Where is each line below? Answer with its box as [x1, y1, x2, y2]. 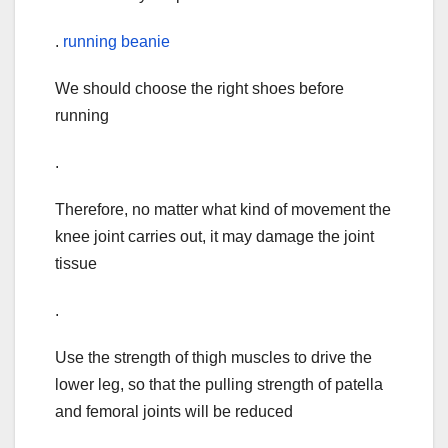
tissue [55, 255, 97, 273]
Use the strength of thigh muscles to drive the [55, 349, 372, 367]
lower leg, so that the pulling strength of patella [55, 376, 383, 394]
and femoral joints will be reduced [55, 403, 293, 421]
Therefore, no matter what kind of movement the [55, 201, 391, 219]
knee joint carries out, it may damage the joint [55, 228, 374, 246]
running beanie [63, 33, 170, 51]
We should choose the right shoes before [55, 80, 344, 98]
